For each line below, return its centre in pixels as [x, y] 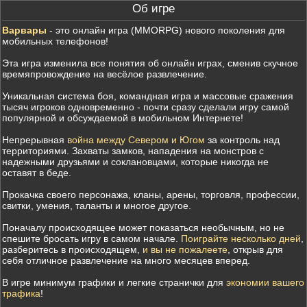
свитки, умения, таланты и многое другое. [97, 206]
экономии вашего [265, 282]
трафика [21, 293]
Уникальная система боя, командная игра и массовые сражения [148, 96]
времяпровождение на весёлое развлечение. [105, 74]
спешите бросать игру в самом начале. [91, 238]
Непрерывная [35, 140]
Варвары [24, 30]
